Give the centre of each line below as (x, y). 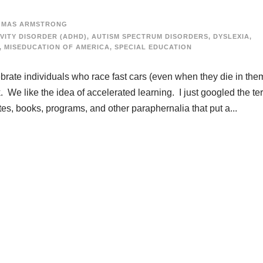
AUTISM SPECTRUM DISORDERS (150, 36)
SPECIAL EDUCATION (153, 47)
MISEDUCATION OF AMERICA (57, 47)
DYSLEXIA (231, 36)
